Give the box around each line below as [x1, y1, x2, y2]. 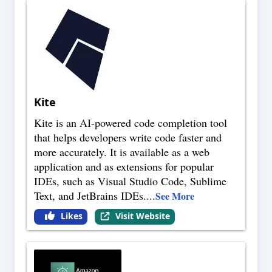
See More [155, 189, 194, 203]
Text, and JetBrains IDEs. [34, 188, 146, 203]
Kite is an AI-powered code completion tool [34, 115, 227, 131]
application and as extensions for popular [34, 159, 214, 174]
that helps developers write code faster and [34, 130, 222, 145]
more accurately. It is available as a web [34, 144, 209, 160]
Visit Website [115, 210, 170, 222]
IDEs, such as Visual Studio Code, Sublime [34, 174, 226, 189]
